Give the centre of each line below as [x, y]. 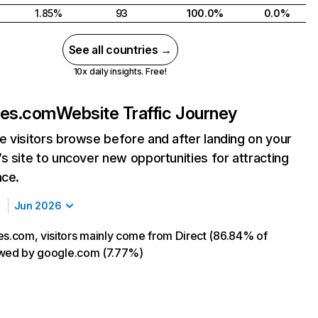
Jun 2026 [38, 205]
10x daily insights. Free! [120, 71]
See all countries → [120, 50]
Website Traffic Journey [146, 113]
